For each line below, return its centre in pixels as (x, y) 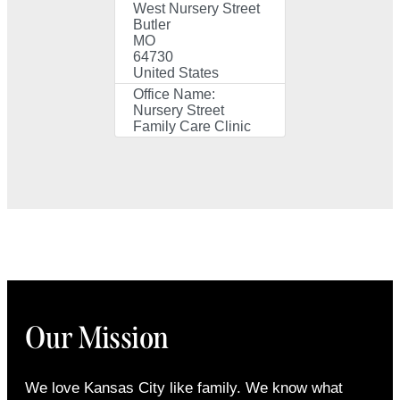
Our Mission (97, 338)
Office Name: (174, 94)
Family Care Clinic (192, 126)
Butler (152, 24)
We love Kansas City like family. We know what (184, 388)
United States (176, 72)
